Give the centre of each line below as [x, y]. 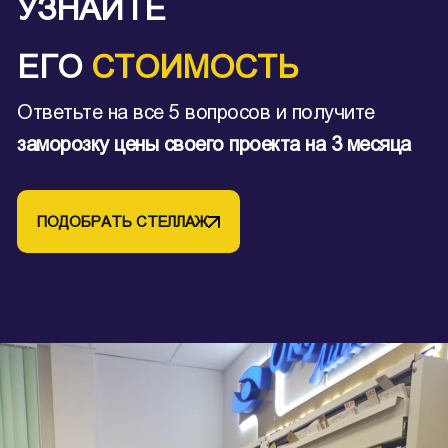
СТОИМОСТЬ [194, 67]
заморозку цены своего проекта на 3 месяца [214, 144]
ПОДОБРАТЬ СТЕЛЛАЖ [122, 221]
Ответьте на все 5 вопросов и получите [196, 112]
